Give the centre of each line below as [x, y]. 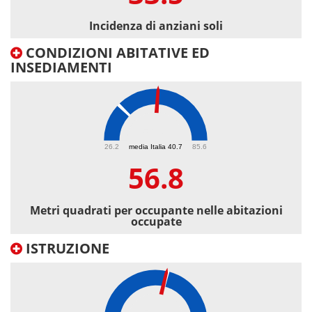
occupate [156, 222]
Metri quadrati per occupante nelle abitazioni [156, 211]
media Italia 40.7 [156, 146]
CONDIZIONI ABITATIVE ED [116, 53]
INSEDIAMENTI [61, 68]
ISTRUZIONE [66, 249]
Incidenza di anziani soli [156, 26]
